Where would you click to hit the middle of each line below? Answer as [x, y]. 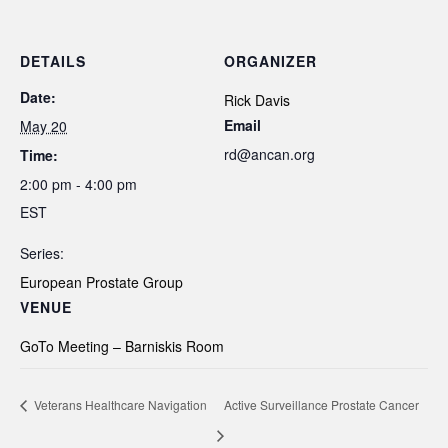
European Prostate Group [101, 282]
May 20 [43, 126]
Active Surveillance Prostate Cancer [322, 405]
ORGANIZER [270, 61]
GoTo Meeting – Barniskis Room [122, 346]
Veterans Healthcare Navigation [119, 405]
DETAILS [53, 61]
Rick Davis [257, 100]
